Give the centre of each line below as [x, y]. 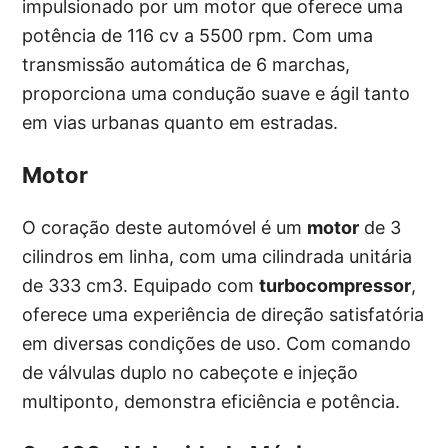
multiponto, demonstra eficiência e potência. [211, 402]
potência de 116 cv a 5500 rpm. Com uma [198, 36]
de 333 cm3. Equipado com [141, 286]
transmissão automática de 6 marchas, [186, 65]
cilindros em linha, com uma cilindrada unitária [217, 257]
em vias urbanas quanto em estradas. [180, 123]
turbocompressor [335, 286]
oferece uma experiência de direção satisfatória [223, 315]
